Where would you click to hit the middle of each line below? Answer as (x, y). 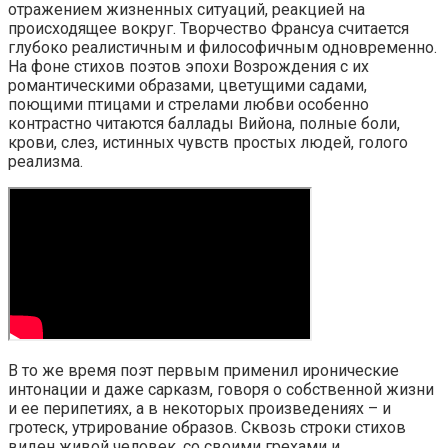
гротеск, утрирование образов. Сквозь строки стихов (207, 428)
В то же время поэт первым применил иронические (203, 371)
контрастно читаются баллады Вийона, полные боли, (204, 124)
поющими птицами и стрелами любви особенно (188, 105)
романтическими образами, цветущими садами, (187, 86)
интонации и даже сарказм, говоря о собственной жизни (221, 390)
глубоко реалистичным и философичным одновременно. (222, 48)
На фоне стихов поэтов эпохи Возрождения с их (188, 67)
